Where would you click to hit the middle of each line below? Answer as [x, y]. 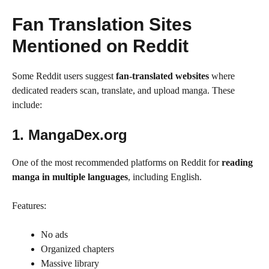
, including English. [165, 177]
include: [27, 104]
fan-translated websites [162, 76]
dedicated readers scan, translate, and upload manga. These [123, 90]
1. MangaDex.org [70, 134]
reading [237, 162]
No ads [54, 234]
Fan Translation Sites [102, 24]
